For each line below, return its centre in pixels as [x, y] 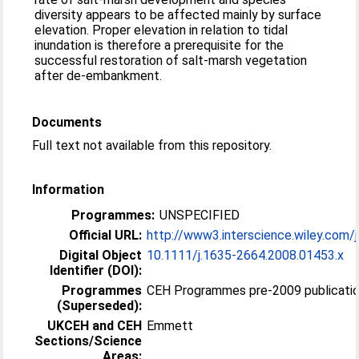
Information [69, 189]
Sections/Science [89, 341]
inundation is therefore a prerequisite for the [159, 45]
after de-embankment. [99, 75]
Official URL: [106, 235]
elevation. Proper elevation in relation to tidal [161, 30]
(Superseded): [100, 305]
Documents [67, 122]
